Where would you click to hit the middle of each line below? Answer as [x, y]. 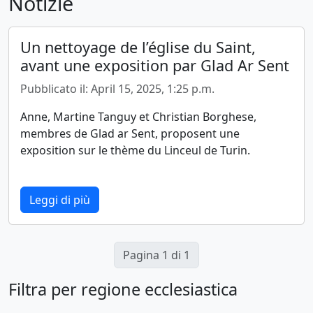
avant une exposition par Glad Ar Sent [155, 66]
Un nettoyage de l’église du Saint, [138, 48]
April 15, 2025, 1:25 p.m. [153, 89]
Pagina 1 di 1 [156, 255]
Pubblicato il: [56, 89]
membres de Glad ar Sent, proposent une [130, 134]
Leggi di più [60, 200]
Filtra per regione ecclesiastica [123, 290]
